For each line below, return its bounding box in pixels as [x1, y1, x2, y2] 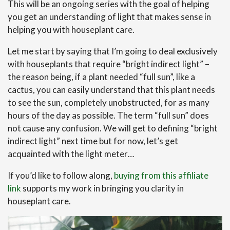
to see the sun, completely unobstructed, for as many [8, 97, 209, 108]
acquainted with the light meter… [8, 148, 134, 159]
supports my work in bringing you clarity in [21, 183, 184, 194]
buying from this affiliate [114, 170, 208, 181]
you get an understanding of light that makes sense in [8, 11, 211, 22]
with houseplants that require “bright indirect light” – [8, 59, 209, 69]
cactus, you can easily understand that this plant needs [8, 84, 215, 95]
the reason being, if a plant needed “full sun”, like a [8, 71, 195, 82]
